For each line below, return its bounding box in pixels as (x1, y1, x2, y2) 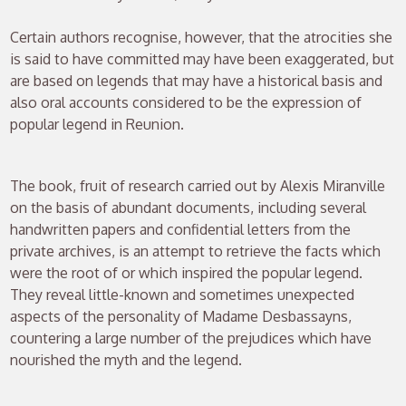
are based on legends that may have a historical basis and (10, 71, 383, 90)
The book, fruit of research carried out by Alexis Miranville (10, 176, 386, 195)
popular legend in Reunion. (10, 114, 185, 133)
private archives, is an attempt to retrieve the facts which (10, 241, 382, 260)
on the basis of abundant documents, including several (10, 198, 367, 217)
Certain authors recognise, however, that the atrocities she (10, 27, 393, 46)
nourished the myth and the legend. (10, 350, 243, 369)
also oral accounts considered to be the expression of (10, 92, 362, 111)
